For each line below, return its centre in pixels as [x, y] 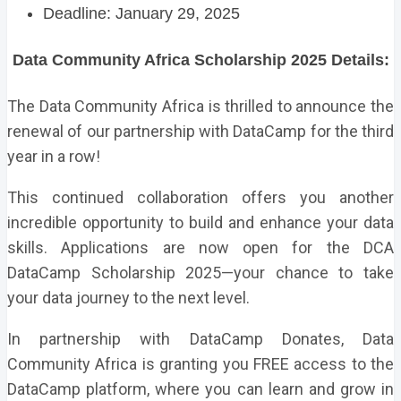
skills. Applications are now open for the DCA [200, 247]
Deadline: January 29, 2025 [141, 13]
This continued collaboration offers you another [200, 197]
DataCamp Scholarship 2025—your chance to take [200, 272]
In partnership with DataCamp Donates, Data [200, 338]
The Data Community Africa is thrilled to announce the [200, 106]
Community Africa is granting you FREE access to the [200, 363]
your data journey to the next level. [128, 297]
